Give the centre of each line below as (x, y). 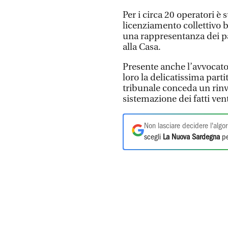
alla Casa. (142, 47)
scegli (153, 138)
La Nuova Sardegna (191, 138)
